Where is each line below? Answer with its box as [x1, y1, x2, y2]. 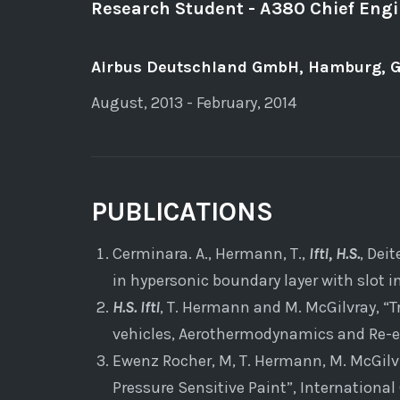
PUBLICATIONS [91, 195, 273, 228]
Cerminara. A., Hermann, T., [112, 243, 309, 263]
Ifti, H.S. [308, 243, 360, 263]
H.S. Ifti [112, 296, 160, 317]
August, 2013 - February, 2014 [91, 92, 296, 112]
